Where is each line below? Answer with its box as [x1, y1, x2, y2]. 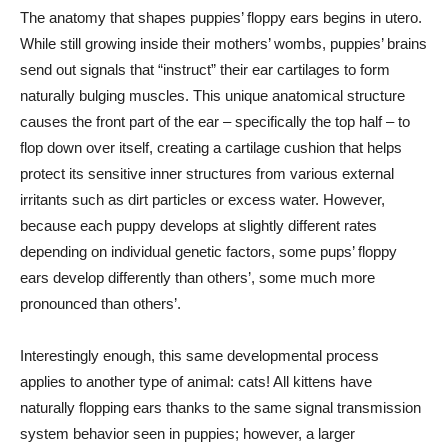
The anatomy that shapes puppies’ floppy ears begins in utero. [20, 9, 422, 26]
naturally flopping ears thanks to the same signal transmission [20, 399, 421, 416]
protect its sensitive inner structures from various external [20, 165, 394, 182]
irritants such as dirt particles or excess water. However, [20, 191, 385, 208]
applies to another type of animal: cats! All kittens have [20, 373, 372, 390]
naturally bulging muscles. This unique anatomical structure [20, 87, 405, 104]
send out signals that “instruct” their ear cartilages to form [20, 61, 390, 78]
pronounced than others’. [20, 295, 181, 312]
